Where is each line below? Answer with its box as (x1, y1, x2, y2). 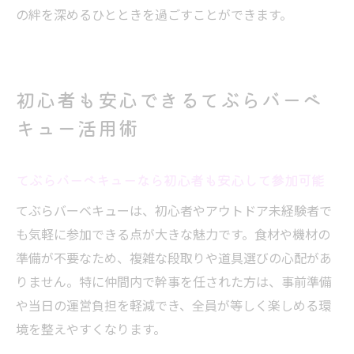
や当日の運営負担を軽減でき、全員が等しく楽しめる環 (16, 296, 331, 314)
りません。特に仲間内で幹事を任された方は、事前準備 (16, 272, 332, 291)
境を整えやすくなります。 (16, 319, 166, 338)
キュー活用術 (16, 114, 139, 141)
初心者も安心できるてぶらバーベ (16, 85, 324, 113)
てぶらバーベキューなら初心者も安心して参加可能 (16, 170, 325, 190)
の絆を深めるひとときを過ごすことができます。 (16, 5, 292, 24)
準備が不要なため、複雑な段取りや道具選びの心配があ (16, 248, 332, 267)
